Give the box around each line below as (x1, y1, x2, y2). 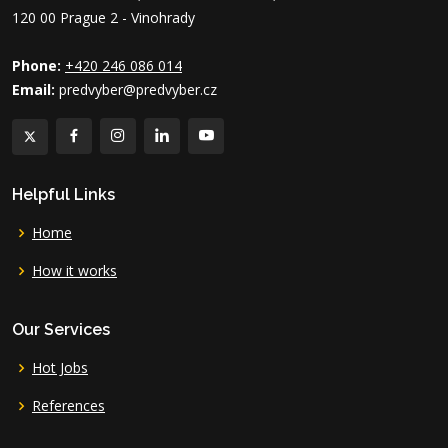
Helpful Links (12, 184, 115, 204)
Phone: (12, 55, 61, 75)
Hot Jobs (32, 357, 88, 377)
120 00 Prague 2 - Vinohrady (12, 7, 195, 27)
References (32, 395, 105, 415)
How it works (32, 260, 117, 280)
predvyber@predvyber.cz (55, 79, 217, 99)
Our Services (12, 319, 110, 339)
